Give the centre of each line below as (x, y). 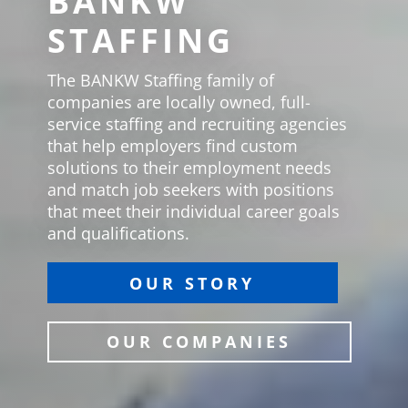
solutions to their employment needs (189, 168)
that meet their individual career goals (193, 212)
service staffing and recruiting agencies (197, 124)
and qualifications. (118, 234)
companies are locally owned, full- (178, 102)
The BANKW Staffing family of (160, 81)
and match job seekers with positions (190, 190)
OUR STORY (193, 283)
